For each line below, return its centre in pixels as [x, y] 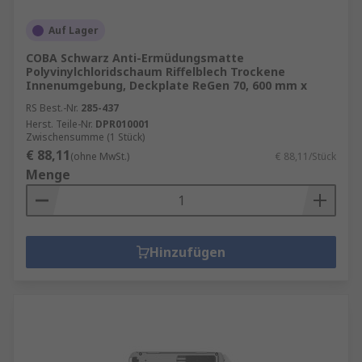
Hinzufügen [187, 252]
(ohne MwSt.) [100, 156]
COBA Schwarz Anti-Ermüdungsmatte [135, 58]
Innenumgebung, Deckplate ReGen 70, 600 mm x [166, 85]
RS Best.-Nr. [52, 108]
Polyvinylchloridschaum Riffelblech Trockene [156, 72]
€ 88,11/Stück [306, 156]
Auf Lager [74, 30]
